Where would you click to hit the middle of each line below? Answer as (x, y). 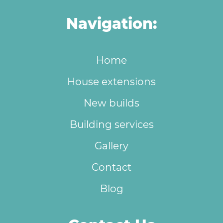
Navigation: (111, 23)
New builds (111, 103)
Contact (111, 167)
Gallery (111, 146)
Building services (111, 124)
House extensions (111, 81)
